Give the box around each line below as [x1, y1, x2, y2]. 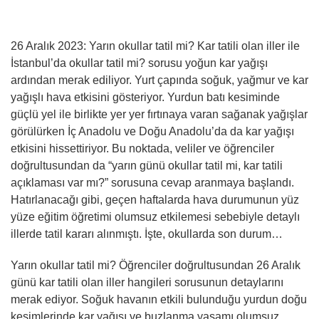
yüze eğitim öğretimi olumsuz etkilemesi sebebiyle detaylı [11, 210, 300, 223]
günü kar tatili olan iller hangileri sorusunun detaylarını [11, 276, 283, 288]
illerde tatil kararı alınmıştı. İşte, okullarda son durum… [11, 227, 283, 240]
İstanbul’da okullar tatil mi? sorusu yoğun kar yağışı [11, 56, 268, 69]
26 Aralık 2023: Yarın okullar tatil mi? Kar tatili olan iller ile [11, 39, 300, 52]
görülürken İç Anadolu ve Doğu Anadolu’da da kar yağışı [11, 125, 294, 137]
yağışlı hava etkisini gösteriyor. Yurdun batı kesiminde [11, 90, 280, 103]
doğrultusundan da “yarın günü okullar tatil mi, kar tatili [11, 159, 283, 172]
